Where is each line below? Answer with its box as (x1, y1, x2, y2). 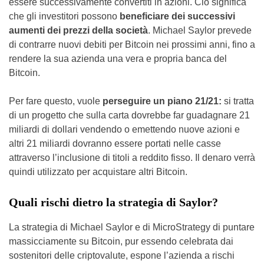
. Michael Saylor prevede (148, 25, 252, 36)
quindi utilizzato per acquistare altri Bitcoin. (9, 167, 187, 177)
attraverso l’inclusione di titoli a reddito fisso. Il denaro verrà (9, 153, 255, 163)
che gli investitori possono (9, 11, 117, 22)
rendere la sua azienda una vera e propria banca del (9, 54, 227, 64)
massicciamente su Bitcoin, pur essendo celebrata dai (9, 236, 233, 247)
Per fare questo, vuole (9, 96, 100, 107)
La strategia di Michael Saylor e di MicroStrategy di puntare (9, 222, 255, 233)
